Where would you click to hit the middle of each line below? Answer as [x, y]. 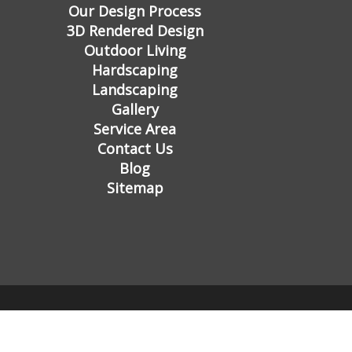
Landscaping [135, 90]
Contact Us [135, 148]
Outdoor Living [135, 50]
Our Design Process [135, 11]
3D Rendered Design [135, 31]
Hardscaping [135, 70]
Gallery [135, 109]
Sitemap [135, 188]
